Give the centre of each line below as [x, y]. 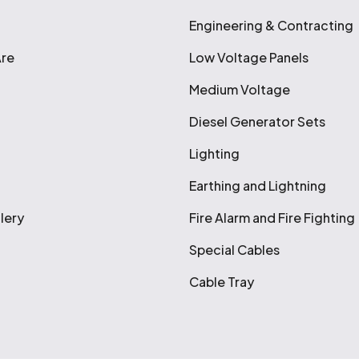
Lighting [215, 153]
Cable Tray [222, 282]
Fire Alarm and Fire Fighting [272, 218]
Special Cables [235, 250]
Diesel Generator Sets [258, 121]
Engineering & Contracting [272, 25]
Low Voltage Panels [249, 57]
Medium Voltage [240, 89]
